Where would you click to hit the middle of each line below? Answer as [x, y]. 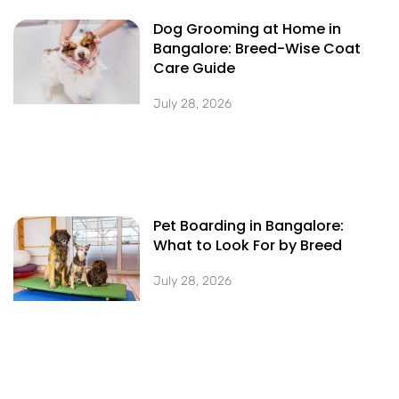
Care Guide [195, 69]
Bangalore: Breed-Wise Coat [257, 49]
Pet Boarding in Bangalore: [249, 225]
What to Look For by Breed [248, 245]
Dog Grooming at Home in [248, 29]
